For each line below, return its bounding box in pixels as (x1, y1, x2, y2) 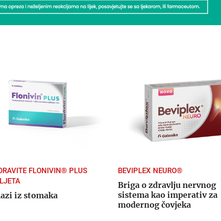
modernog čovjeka (117, 200, 191, 210)
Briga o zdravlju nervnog (117, 180, 216, 190)
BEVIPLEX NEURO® (117, 166, 183, 176)
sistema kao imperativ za (117, 190, 218, 200)
